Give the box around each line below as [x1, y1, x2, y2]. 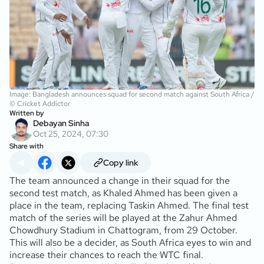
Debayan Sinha [33, 117, 89, 128]
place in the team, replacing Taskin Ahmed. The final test [9, 199, 249, 212]
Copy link [103, 157, 138, 168]
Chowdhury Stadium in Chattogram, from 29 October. [9, 223, 237, 236]
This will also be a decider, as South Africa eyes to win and [9, 236, 251, 249]
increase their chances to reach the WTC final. [9, 248, 203, 261]
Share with [9, 141, 44, 151]
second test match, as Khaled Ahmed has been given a [9, 186, 237, 199]
